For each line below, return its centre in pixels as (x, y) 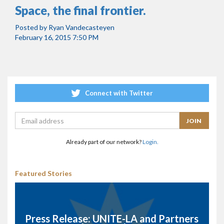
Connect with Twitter (118, 93)
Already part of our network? (104, 142)
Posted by (32, 27)
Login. (150, 142)
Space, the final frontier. (80, 10)
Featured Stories (43, 173)
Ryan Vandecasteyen (81, 27)
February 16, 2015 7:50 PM (57, 37)
